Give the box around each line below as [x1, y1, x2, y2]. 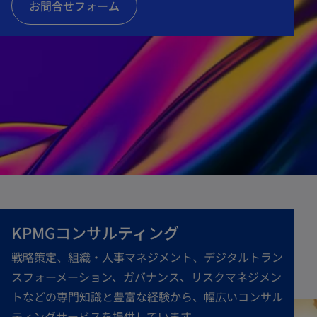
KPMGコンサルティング [11, 220, 179, 243]
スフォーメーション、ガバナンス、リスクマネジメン [11, 267, 282, 285]
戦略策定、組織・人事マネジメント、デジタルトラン [11, 248, 283, 265]
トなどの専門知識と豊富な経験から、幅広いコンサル [11, 287, 283, 305]
